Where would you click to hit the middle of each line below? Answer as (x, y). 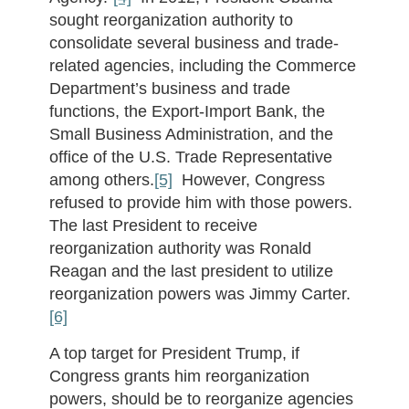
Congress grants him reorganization (179, 376)
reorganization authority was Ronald (180, 248)
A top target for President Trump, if (174, 353)
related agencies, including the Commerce (202, 66)
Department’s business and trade (169, 89)
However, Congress (248, 180)
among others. (101, 180)
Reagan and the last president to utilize (191, 271)
